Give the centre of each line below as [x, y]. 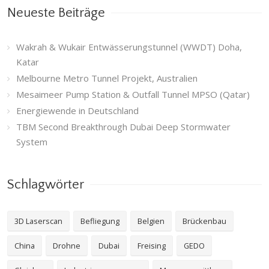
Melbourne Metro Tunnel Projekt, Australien [107, 78]
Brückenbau [204, 221]
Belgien [151, 221]
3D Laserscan [38, 221]
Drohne [67, 246]
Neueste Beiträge [56, 13]
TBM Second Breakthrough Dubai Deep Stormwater [123, 127]
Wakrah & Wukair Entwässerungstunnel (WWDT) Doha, [129, 47]
